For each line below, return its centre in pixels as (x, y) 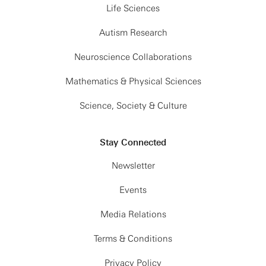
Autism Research (133, 33)
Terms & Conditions (133, 239)
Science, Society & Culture (133, 106)
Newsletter (133, 166)
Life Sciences (133, 8)
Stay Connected (133, 142)
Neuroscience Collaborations (133, 57)
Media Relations (133, 214)
